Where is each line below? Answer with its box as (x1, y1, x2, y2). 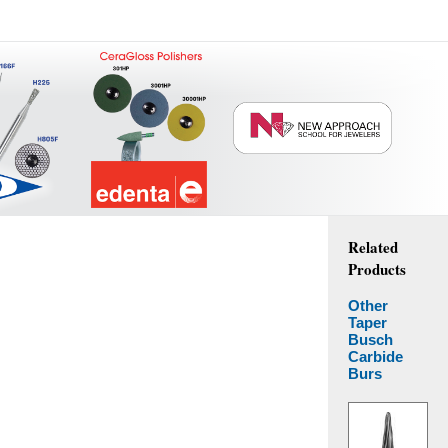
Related (348, 235, 398, 258)
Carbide (348, 347, 403, 365)
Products (348, 257, 406, 280)
